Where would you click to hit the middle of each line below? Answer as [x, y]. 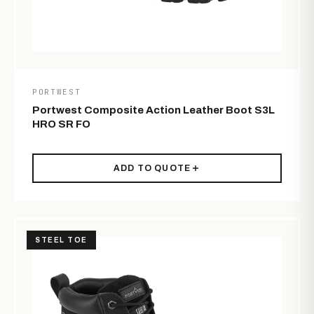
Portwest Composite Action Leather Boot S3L [153, 110]
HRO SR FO [61, 124]
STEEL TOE [61, 240]
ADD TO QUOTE [152, 169]
